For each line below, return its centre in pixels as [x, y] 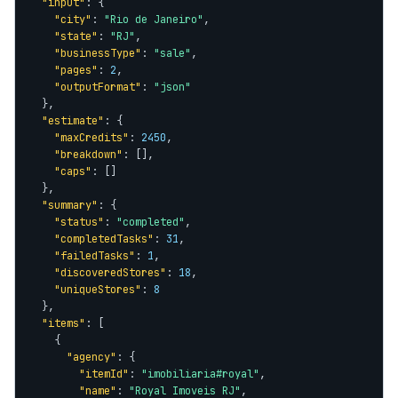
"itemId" [104, 374]
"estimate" [73, 121]
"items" [64, 323]
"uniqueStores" [98, 290]
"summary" [70, 205]
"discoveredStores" [110, 273]
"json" [172, 87]
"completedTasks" [104, 239]
